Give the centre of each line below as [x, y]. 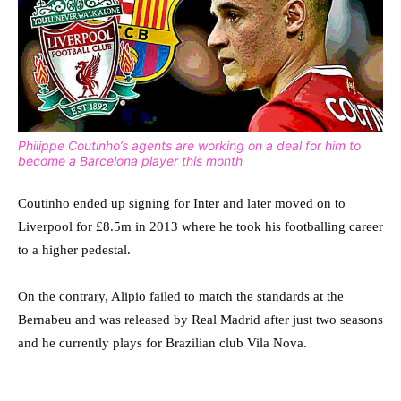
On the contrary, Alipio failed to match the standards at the [181, 296]
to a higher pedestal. [74, 249]
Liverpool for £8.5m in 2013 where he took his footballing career [200, 226]
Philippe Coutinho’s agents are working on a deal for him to [189, 145]
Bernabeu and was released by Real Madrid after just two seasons [200, 319]
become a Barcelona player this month [130, 160]
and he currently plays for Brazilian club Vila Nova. [162, 342]
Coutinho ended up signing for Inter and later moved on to [182, 203]
